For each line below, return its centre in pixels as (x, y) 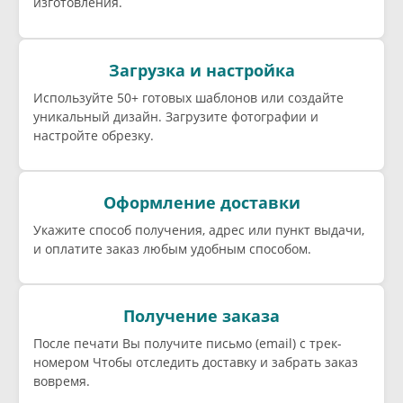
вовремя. (62, 381)
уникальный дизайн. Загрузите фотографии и (176, 116)
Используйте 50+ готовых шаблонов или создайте (188, 97)
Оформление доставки (201, 202)
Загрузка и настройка (201, 70)
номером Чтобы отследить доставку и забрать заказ (196, 363)
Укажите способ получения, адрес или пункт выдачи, (199, 229)
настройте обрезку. (94, 135)
